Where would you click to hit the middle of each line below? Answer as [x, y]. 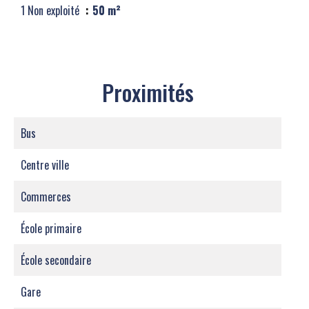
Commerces [46, 197]
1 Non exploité [51, 10]
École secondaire [56, 260]
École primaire [51, 228]
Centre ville [45, 165]
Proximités [148, 92]
